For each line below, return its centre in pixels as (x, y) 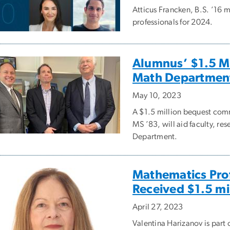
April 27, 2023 (158, 207)
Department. (155, 137)
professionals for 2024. (173, 22)
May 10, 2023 (157, 96)
